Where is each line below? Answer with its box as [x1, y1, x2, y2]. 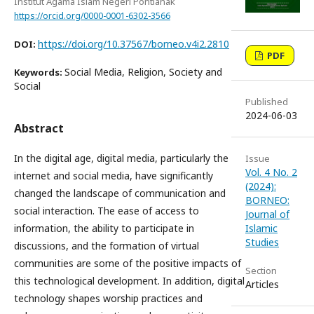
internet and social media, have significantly [14, 168, 213, 182]
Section [245, 264, 277, 278]
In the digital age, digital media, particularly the [14, 151, 228, 165]
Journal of [245, 207, 289, 221]
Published [245, 95, 288, 109]
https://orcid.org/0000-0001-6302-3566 [14, 9, 170, 22]
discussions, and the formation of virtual [14, 238, 199, 252]
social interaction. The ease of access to [14, 203, 199, 217]
